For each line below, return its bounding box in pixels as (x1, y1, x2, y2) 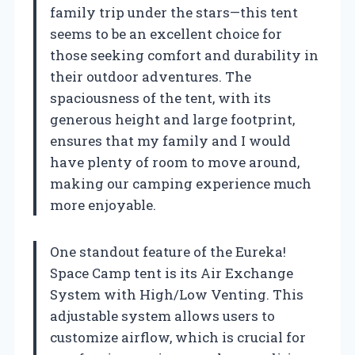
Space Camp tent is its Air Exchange (50, 264, 293, 283)
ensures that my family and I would (50, 132, 291, 151)
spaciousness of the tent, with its (50, 89, 271, 108)
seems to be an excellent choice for (50, 25, 282, 44)
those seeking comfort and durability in (50, 46, 319, 65)
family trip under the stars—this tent (50, 3, 298, 22)
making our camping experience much (50, 174, 311, 193)
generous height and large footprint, (50, 110, 295, 129)
